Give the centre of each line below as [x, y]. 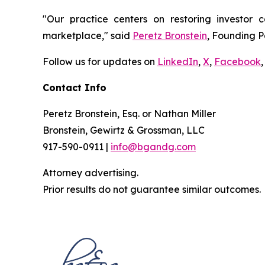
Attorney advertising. [91, 173]
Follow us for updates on [100, 62]
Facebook [237, 62]
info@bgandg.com [153, 147]
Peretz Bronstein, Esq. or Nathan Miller [129, 114]
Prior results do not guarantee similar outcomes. [152, 189]
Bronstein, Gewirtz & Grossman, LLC [124, 130]
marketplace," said [88, 35]
